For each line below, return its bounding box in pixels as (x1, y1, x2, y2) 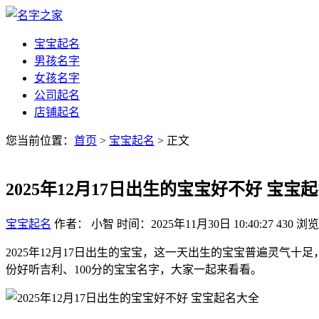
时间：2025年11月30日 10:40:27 (117, 217, 273, 230)
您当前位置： (6, 135, 74, 147)
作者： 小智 (54, 217, 114, 230)
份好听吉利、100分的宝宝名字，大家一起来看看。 (6, 263, 262, 276)
